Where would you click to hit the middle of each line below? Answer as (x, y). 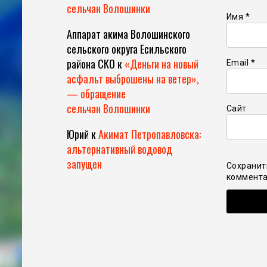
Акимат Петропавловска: (150, 134)
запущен (84, 164)
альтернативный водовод (119, 149)
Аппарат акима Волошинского (128, 34)
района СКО (91, 64)
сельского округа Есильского (127, 49)
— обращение (96, 94)
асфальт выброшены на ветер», (133, 79)
